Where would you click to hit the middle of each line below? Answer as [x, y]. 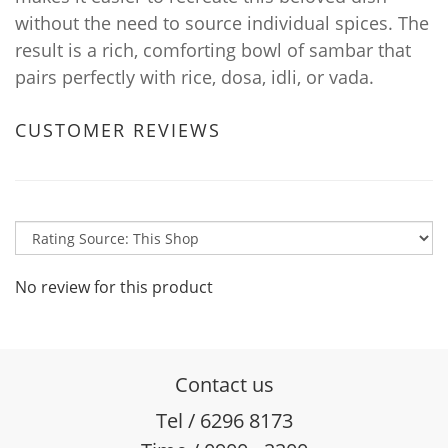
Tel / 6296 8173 [224, 420]
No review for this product [114, 287]
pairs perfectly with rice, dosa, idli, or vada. [194, 77]
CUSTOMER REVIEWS [118, 130]
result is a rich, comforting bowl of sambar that [213, 50]
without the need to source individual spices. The [222, 23]
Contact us [224, 384]
